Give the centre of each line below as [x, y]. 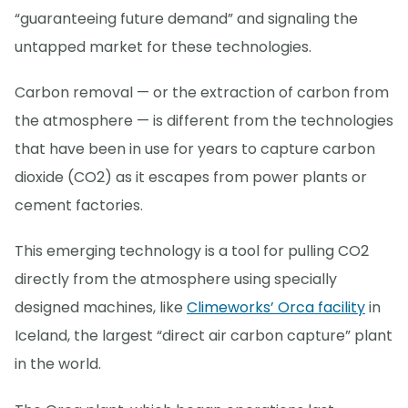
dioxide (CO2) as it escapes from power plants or [191, 178]
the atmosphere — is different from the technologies [204, 121]
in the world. [58, 364]
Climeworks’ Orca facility [276, 308]
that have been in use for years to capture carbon [195, 149]
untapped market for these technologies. [163, 47]
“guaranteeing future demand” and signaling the [186, 19]
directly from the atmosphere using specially [176, 280]
